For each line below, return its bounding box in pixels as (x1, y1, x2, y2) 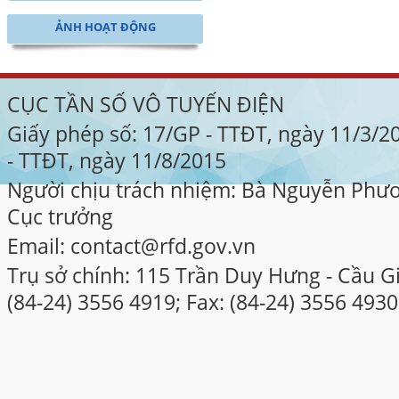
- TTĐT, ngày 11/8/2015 (7, 146, 226, 175)
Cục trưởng (7, 202, 113, 231)
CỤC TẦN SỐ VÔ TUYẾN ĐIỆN (7, 90, 284, 118)
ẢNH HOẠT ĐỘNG (54, 19, 156, 35)
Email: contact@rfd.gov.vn (7, 232, 256, 260)
